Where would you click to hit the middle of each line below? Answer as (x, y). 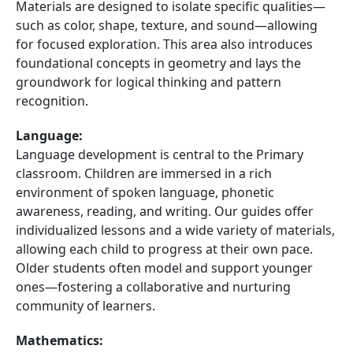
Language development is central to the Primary (160, 154)
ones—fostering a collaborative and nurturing (153, 287)
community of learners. (85, 306)
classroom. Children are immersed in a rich (144, 173)
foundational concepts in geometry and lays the (158, 63)
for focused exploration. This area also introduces (164, 44)
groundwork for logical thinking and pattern (149, 82)
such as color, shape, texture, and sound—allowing (167, 25)
